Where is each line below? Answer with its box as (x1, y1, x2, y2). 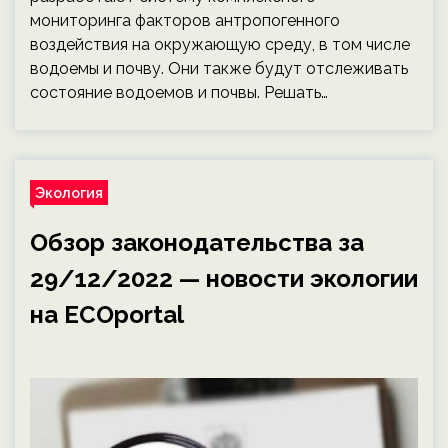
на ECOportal (30, 300, 184, 329)
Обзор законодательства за (30, 228, 364, 257)
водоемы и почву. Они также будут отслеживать (30, 59, 408, 78)
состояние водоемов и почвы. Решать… (30, 83, 328, 102)
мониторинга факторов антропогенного (30, 11, 340, 30)
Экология (35, 184, 103, 201)
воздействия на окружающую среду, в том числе (30, 35, 410, 54)
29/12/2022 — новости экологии (30, 264, 418, 293)
